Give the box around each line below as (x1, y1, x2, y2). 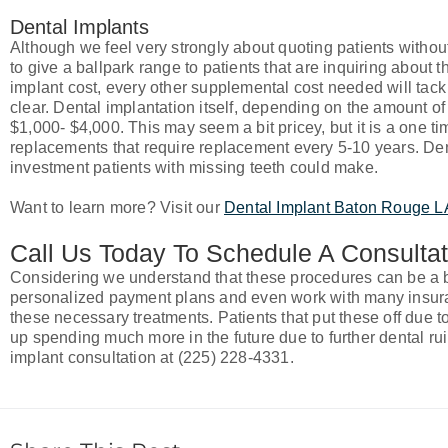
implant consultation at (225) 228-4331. (10, 349, 294, 366)
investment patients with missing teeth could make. (10, 159, 379, 176)
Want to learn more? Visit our (10, 199, 224, 216)
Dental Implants (10, 16, 149, 38)
